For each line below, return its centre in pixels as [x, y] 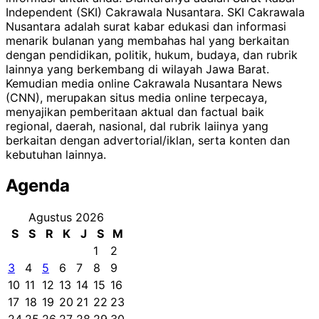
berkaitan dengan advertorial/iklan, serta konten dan [148, 140]
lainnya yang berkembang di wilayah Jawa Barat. [137, 69]
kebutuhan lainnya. [56, 154]
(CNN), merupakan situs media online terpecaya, [136, 97]
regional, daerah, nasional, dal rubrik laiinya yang [137, 126]
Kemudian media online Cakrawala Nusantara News [144, 83]
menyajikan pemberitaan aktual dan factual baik [135, 111]
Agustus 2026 [66, 218]
